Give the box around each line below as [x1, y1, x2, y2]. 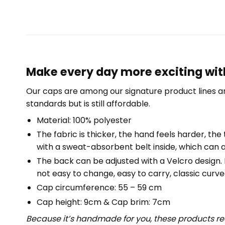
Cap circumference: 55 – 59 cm [36, 182, 162, 194]
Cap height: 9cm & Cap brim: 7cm [36, 196, 170, 208]
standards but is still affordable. [26, 97, 150, 109]
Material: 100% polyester [36, 114, 132, 126]
